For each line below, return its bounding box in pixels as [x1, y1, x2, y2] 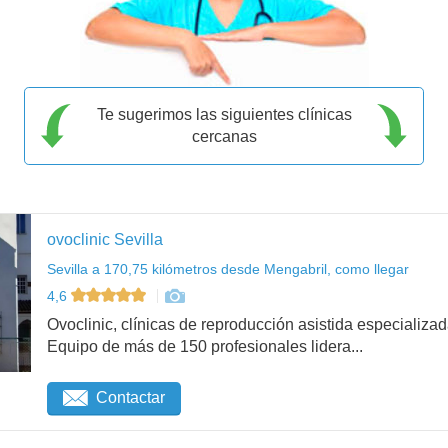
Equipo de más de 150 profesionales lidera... [47, 338, 363, 356]
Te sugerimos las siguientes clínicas [96, 105, 352, 123]
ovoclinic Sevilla [47, 230, 163, 248]
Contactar [96, 389, 165, 407]
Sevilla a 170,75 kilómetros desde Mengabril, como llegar [47, 260, 409, 277]
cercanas [191, 127, 257, 145]
